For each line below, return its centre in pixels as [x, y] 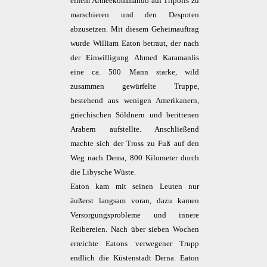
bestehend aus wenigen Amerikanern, [135, 101]
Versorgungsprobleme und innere [135, 215]
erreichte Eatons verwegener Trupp [135, 244]
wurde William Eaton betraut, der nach [135, 44]
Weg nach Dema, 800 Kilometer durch [135, 158]
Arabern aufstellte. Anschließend [135, 129]
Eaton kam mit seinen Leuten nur [135, 187]
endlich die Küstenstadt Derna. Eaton [135, 258]
